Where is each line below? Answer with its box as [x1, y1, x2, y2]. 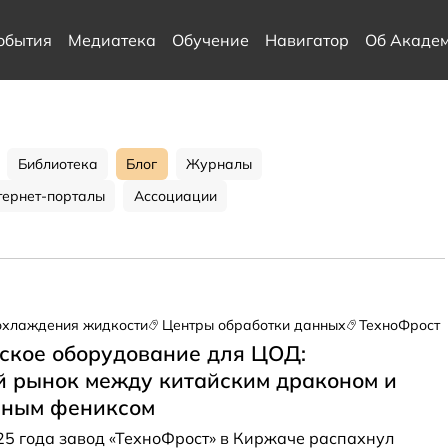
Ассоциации [133, 187, 217, 205]
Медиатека [67, 30, 156, 50]
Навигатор [264, 30, 349, 50]
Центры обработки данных [161, 316, 346, 334]
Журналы [186, 155, 253, 173]
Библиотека [17, 155, 98, 173]
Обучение [171, 30, 249, 50]
